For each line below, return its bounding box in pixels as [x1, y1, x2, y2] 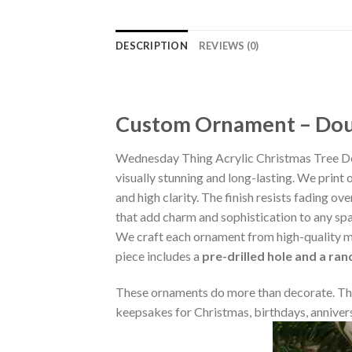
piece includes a [115, 248, 202, 264]
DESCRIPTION [115, 38, 188, 52]
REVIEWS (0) [198, 38, 259, 52]
